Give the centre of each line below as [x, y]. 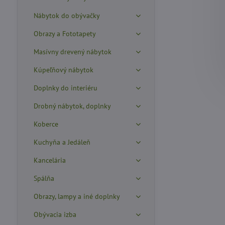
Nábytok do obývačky [67, 16]
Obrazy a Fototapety [65, 34]
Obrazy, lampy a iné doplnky [77, 196]
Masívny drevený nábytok [72, 52]
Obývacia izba [55, 214]
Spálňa [44, 178]
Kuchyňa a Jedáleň [62, 142]
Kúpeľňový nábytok [63, 70]
